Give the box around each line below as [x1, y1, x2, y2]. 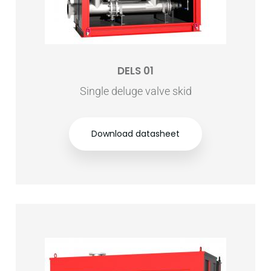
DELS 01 [117, 64, 154, 78]
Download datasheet [91, 128, 180, 140]
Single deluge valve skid [79, 85, 192, 97]
